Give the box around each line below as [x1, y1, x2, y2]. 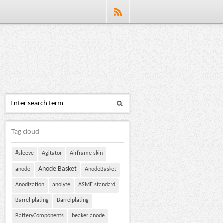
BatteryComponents [15, 213, 64, 219]
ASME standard [78, 182, 115, 188]
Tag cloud [11, 128, 39, 136]
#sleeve [15, 150, 34, 156]
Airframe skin [70, 150, 103, 156]
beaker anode [72, 213, 105, 219]
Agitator [42, 150, 62, 156]
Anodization [15, 182, 44, 188]
